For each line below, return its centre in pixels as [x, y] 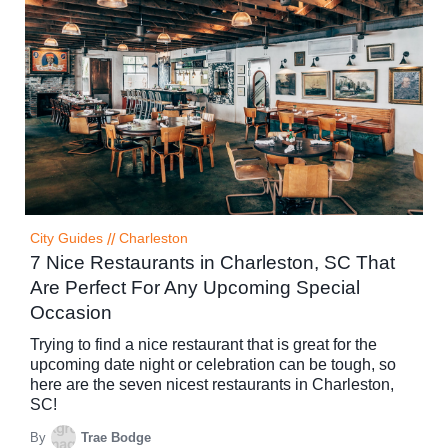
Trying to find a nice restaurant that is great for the [203, 345]
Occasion [71, 313]
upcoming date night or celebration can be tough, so [213, 365]
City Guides [66, 239]
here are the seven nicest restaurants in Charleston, [212, 385]
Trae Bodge [116, 437]
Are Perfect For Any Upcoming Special [195, 288]
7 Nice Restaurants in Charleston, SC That [212, 263]
